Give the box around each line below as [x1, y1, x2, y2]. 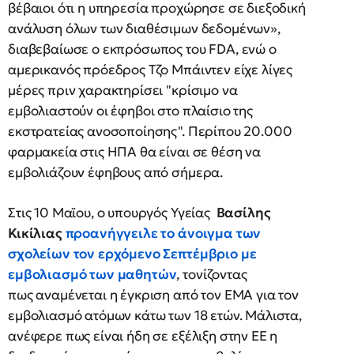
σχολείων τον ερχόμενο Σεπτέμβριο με [8, 245, 257, 262]
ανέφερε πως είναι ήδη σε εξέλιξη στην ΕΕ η [8, 327, 278, 345]
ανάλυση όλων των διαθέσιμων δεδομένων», [8, 20, 281, 37]
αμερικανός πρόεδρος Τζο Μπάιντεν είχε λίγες [8, 61, 293, 78]
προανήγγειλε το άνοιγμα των [65, 224, 262, 242]
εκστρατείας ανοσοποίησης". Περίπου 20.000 [8, 122, 292, 140]
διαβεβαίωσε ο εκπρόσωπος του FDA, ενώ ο [8, 40, 277, 58]
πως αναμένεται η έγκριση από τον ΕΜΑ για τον [8, 286, 299, 303]
